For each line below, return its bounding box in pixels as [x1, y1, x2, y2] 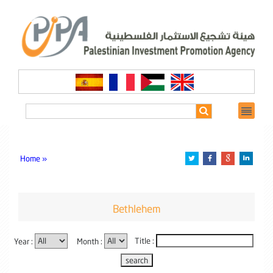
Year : [14, 236, 35, 246]
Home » [20, 153, 47, 163]
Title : [135, 236, 156, 246]
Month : [77, 236, 104, 246]
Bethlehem [112, 202, 161, 215]
